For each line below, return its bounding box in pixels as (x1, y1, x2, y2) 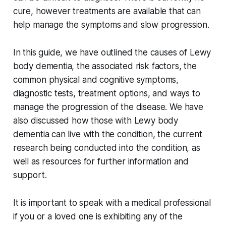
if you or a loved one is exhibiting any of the (13, 211, 183, 222)
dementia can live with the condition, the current (13, 129, 202, 140)
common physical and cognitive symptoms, (13, 75, 179, 85)
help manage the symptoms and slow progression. (13, 20, 209, 30)
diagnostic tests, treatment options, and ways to (13, 88, 200, 99)
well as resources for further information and (13, 156, 189, 167)
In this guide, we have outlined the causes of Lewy (13, 47, 211, 58)
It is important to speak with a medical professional (13, 198, 211, 208)
